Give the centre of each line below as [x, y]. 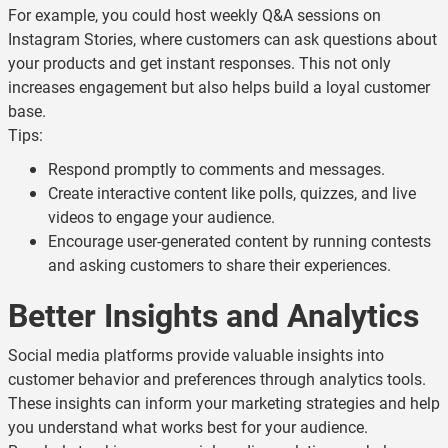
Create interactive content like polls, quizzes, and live [232, 192]
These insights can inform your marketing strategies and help [224, 402]
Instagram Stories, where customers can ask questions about [222, 38]
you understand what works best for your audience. [188, 426]
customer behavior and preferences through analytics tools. [217, 378]
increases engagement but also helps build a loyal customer [219, 86]
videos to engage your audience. [161, 216]
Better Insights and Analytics [213, 314]
